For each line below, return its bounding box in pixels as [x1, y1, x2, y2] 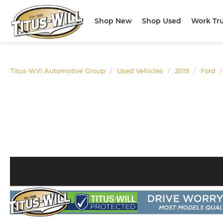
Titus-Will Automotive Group [10, 67, 106, 75]
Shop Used [142, 16, 181, 25]
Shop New [95, 16, 132, 25]
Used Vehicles [117, 67, 163, 75]
